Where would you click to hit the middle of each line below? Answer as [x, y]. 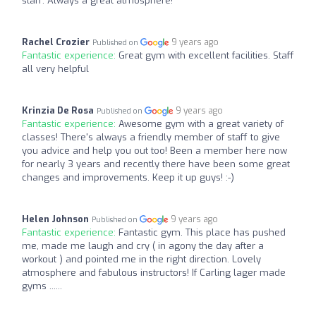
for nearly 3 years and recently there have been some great [156, 164]
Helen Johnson [55, 219]
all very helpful [55, 68]
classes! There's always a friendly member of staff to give [151, 137]
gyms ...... [42, 286]
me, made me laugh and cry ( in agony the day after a [143, 245]
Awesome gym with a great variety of [201, 123]
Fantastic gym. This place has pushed [202, 232]
